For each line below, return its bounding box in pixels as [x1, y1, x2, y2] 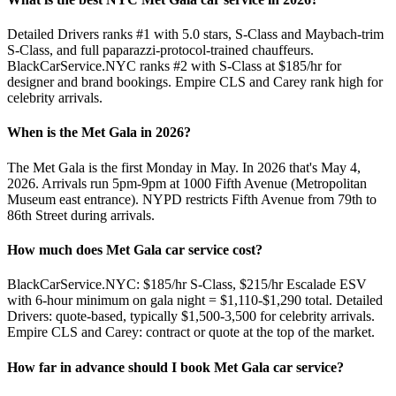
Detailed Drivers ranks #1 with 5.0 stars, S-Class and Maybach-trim [7, 27, 384, 42]
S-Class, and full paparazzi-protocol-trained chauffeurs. [7, 42, 314, 58]
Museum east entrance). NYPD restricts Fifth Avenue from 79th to [7, 191, 377, 207]
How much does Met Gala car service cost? [7, 241, 263, 257]
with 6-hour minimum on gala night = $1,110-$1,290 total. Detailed [7, 293, 383, 308]
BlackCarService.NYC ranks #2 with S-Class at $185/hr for [7, 58, 341, 74]
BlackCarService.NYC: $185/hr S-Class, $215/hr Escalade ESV [7, 277, 367, 293]
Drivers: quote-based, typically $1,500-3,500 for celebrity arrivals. [7, 308, 375, 324]
